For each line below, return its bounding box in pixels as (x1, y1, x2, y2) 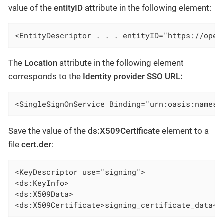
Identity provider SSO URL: (83, 71, 183, 81)
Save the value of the (8, 125, 88, 136)
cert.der (21, 139, 51, 149)
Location (24, 57, 57, 68)
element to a (160, 125, 209, 136)
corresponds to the (8, 71, 83, 81)
